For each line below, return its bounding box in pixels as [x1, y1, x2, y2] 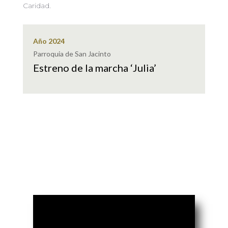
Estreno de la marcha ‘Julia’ [33, 61, 156, 74]
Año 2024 [33, 36, 65, 45]
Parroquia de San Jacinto [33, 49, 111, 58]
